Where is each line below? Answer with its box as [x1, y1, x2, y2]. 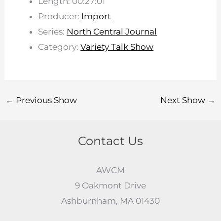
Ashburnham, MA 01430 [61, 195, 160, 206]
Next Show [160, 95, 207, 105]
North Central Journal [67, 27, 157, 37]
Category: [38, 42, 81, 52]
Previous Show [14, 95, 77, 105]
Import [81, 11, 111, 22]
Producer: [38, 11, 82, 22]
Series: [38, 27, 67, 37]
